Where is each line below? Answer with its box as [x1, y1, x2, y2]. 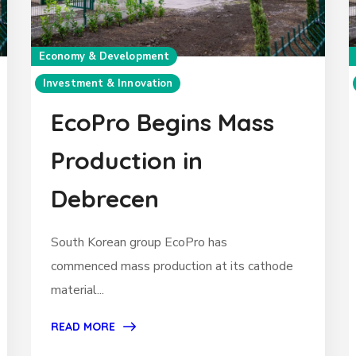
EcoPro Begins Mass [51, 107, 274, 138]
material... [51, 281, 104, 300]
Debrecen [51, 184, 159, 215]
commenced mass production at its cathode [51, 257, 293, 276]
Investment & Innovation [43, 76, 173, 91]
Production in [51, 145, 203, 176]
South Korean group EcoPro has [51, 234, 227, 252]
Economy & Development [39, 49, 170, 64]
